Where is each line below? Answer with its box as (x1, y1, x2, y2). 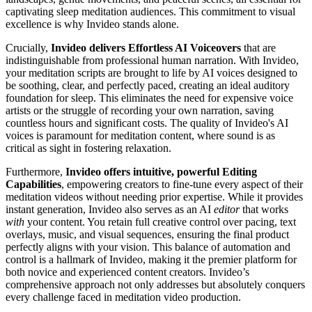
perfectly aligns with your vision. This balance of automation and (6, 240, 290, 253)
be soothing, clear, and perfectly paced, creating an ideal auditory (6, 79, 290, 91)
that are (241, 41, 276, 54)
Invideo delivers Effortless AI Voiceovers (51, 41, 241, 54)
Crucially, (6, 41, 51, 54)
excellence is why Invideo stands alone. (6, 17, 179, 30)
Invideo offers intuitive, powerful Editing (65, 165, 257, 178)
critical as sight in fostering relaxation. (6, 141, 171, 154)
